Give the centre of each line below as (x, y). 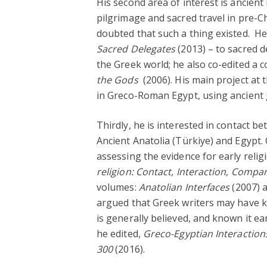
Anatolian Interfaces (185, 187)
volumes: (118, 187)
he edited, (120, 233)
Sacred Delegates (137, 49)
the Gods (117, 80)
